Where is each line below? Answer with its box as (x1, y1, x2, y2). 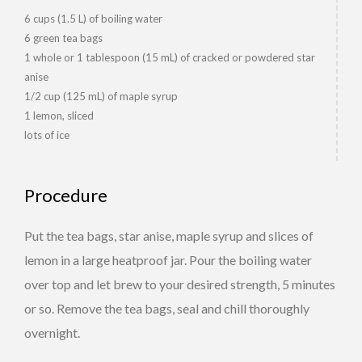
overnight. (24, 325, 80, 340)
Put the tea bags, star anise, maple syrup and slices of (24, 228, 314, 243)
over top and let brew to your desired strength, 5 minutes (24, 276, 335, 292)
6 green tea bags (24, 32, 103, 44)
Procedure (24, 184, 107, 206)
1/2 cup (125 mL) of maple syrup (24, 90, 178, 103)
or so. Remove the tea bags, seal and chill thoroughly (24, 301, 309, 316)
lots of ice (24, 128, 69, 141)
